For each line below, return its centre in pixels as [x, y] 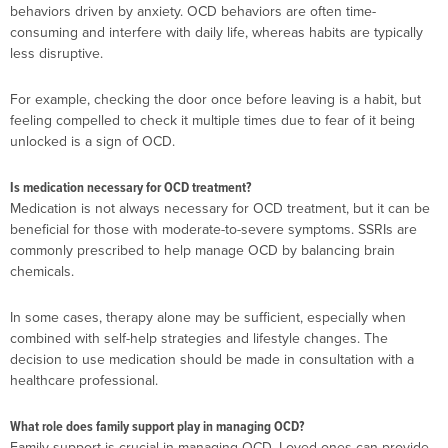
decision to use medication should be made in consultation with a [212, 358]
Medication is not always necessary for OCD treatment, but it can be [220, 208]
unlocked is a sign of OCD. [92, 140]
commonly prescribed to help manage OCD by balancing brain [202, 250]
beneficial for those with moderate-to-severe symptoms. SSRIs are [213, 229]
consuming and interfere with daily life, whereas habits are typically [216, 32]
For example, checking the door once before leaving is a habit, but [215, 98]
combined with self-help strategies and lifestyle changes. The [199, 337]
